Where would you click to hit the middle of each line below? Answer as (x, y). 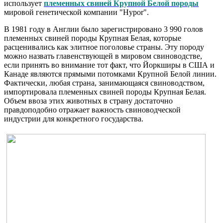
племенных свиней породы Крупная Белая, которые (93, 38)
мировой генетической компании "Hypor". (76, 12)
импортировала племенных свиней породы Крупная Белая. (105, 92)
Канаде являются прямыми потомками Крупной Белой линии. (110, 74)
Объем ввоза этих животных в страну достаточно (88, 101)
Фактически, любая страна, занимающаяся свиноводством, (104, 83)
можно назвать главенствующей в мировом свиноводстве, (103, 56)
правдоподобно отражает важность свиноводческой (92, 110)
